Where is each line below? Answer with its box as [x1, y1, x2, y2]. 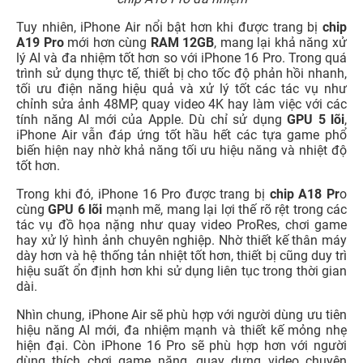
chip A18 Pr [269, 186, 340, 203]
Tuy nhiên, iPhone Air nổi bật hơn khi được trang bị [16, 19, 322, 36]
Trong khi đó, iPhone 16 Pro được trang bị [16, 186, 270, 203]
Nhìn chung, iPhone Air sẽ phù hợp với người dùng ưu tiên [16, 307, 347, 323]
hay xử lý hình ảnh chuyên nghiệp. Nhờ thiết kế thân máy [16, 233, 347, 249]
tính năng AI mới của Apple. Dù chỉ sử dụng [16, 112, 287, 128]
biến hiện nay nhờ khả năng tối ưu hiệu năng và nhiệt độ [16, 143, 347, 159]
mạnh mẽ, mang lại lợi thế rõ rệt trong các [102, 202, 348, 218]
